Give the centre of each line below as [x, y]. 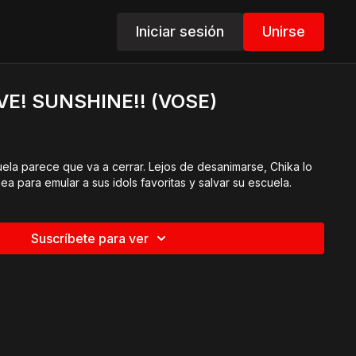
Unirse [283, 31]
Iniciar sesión [180, 31]
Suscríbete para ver [90, 238]
